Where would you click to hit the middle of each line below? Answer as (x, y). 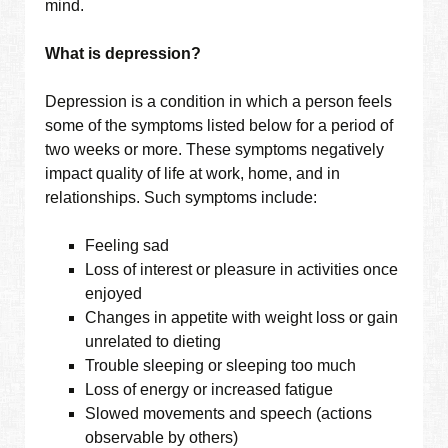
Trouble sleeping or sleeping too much (221, 366)
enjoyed (114, 294)
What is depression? (123, 54)
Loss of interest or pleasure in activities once (242, 270)
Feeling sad (127, 246)
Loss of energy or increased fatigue (209, 390)
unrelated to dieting (153, 342)
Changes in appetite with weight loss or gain (242, 318)
